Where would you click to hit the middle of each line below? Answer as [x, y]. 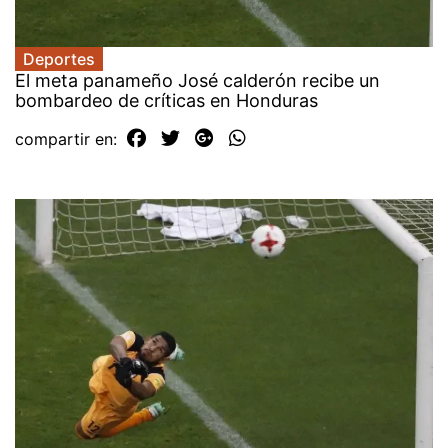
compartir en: [68, 138]
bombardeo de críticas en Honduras [166, 100]
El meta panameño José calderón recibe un [197, 80]
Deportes [59, 58]
